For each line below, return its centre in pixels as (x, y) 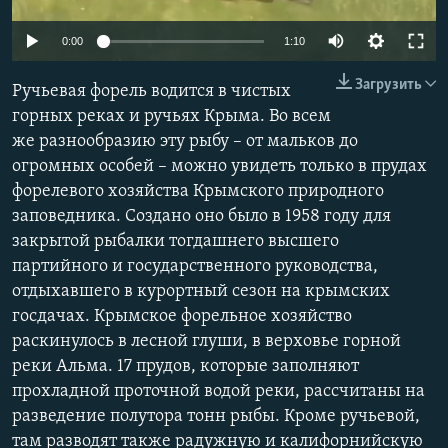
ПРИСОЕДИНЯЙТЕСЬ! (81, 16)
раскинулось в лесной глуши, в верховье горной (206, 342)
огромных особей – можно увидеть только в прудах (219, 167)
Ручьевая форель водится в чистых (151, 92)
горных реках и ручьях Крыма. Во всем (171, 117)
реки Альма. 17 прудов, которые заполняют (185, 367)
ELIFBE (55, 90)
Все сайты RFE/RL (102, 153)
